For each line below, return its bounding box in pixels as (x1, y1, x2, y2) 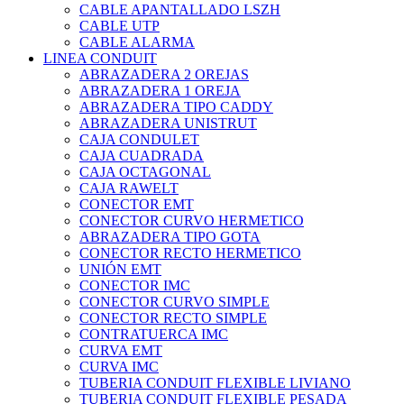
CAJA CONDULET (79, 132, 199, 148)
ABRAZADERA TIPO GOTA (79, 229, 261, 245)
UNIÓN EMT (79, 262, 161, 278)
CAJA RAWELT (79, 180, 179, 197)
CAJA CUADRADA (79, 148, 204, 164)
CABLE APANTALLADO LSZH (79, 2, 280, 18)
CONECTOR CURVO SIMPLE (79, 294, 270, 310)
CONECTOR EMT (79, 197, 194, 213)
